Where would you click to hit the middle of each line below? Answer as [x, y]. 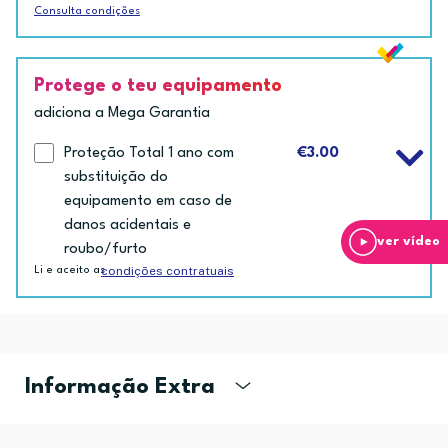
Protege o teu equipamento [158, 85]
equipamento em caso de [148, 201]
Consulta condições [87, 11]
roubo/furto [105, 249]
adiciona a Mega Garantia [122, 113]
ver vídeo [408, 241]
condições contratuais [167, 270]
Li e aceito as [69, 270]
